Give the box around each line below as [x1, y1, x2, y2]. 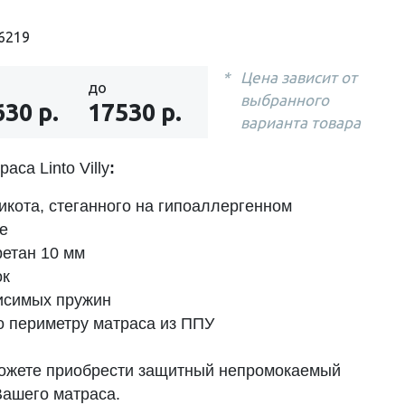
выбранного [240, 91, 329, 108]
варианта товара [240, 114, 361, 131]
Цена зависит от [240, 69, 357, 86]
